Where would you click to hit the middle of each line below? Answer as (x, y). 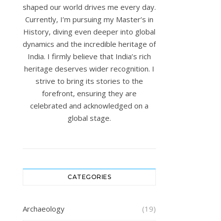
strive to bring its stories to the (89, 81)
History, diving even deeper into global (89, 31)
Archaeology (44, 208)
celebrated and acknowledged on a (89, 105)
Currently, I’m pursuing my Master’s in (89, 19)
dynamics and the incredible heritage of (89, 44)
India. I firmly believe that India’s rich (89, 56)
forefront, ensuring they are (89, 93)
